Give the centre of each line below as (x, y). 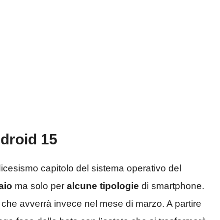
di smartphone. (172, 186)
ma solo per (40, 186)
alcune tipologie (103, 186)
